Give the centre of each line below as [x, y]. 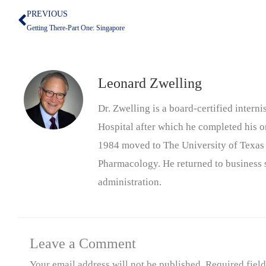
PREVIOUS [47, 14]
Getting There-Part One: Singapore [76, 28]
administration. [130, 182]
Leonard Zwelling [150, 83]
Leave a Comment [83, 243]
